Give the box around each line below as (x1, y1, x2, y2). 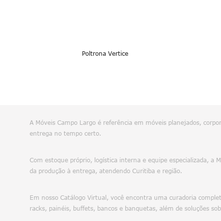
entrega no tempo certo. (30, 130, 101, 137)
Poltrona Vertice (81, 50, 128, 57)
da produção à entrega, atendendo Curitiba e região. (30, 167, 182, 175)
